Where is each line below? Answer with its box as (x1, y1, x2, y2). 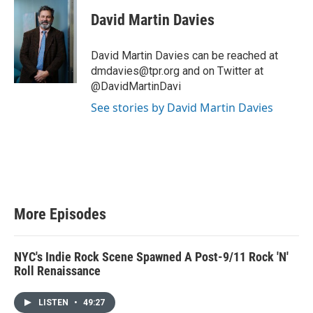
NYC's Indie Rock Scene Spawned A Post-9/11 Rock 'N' (14, 249, 289, 264)
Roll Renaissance (14, 263, 101, 278)
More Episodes (14, 205, 106, 223)
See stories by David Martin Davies (91, 99, 273, 115)
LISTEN (38, 297, 71, 307)
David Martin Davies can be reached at (91, 48, 278, 62)
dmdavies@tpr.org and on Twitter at (91, 64, 263, 78)
